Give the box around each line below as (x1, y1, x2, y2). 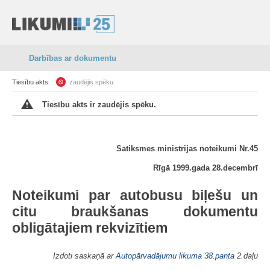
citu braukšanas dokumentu (12, 204, 258, 219)
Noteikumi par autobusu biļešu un (12, 187, 258, 203)
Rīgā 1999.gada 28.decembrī (153, 163, 258, 172)
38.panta (204, 251, 234, 260)
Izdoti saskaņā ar (53, 251, 116, 260)
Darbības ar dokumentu (29, 54, 116, 63)
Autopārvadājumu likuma (116, 251, 202, 260)
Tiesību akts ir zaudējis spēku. (42, 100, 156, 109)
